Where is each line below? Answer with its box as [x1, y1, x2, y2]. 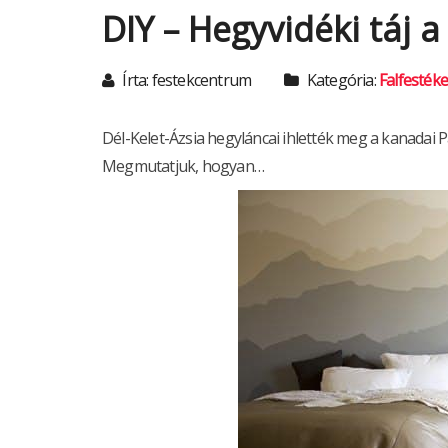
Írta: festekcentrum [119, 69, 252, 92]
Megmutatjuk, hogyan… [102, 155, 264, 178]
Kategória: [303, 69, 380, 92]
